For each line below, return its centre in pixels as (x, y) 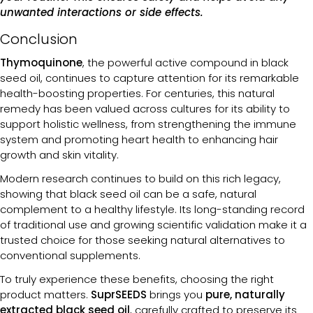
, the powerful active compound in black (185, 62)
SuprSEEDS (119, 294)
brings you (176, 294)
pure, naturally (245, 294)
